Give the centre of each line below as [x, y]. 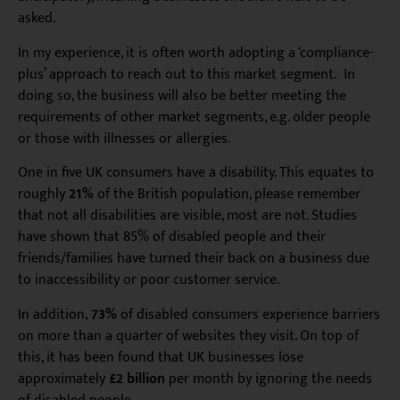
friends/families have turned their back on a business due [194, 259]
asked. [38, 19]
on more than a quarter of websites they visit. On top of [188, 336]
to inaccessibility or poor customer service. [149, 280]
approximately [63, 379]
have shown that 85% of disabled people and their [172, 237]
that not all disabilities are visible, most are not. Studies [187, 216]
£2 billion [137, 379]
